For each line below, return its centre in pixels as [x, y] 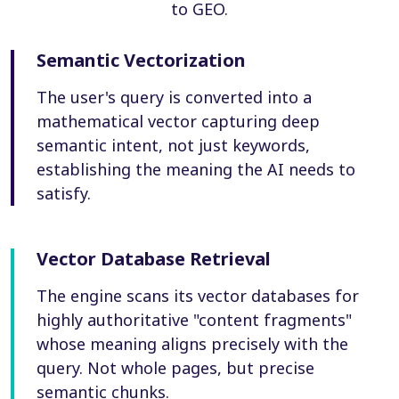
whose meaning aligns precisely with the [192, 343]
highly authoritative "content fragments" [194, 319]
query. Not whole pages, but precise [175, 367]
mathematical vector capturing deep [178, 121]
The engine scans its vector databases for [198, 295]
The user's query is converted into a [174, 97]
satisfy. [64, 193]
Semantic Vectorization [141, 60]
